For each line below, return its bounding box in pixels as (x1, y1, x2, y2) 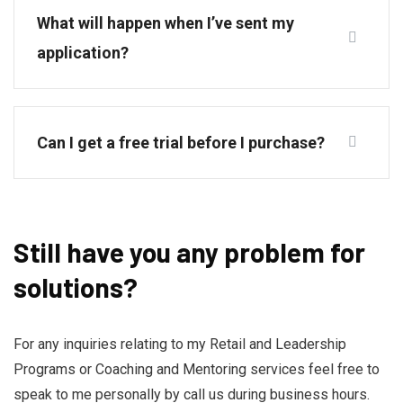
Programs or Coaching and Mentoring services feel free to (13, 360, 380, 378)
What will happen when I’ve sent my (37, 13, 294, 32)
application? (37, 42, 129, 62)
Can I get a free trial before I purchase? (37, 132, 325, 152)
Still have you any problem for (13, 235, 365, 268)
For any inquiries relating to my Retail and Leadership (13, 335, 346, 353)
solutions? (13, 270, 138, 303)
